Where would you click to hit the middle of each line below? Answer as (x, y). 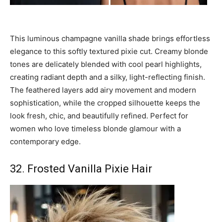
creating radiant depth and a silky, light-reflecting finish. (108, 77)
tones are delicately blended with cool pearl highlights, (106, 64)
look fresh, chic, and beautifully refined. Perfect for (99, 116)
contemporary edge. (45, 142)
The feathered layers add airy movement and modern (103, 90)
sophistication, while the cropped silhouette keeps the (105, 103)
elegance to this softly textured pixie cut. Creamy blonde (109, 52)
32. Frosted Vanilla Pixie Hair (81, 169)
